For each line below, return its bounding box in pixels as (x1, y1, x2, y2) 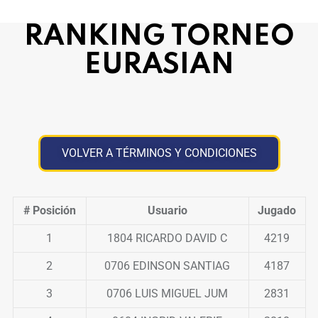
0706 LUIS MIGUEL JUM (106, 287, 228, 300)
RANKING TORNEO (23, 23, 295, 51)
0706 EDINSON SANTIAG (104, 259, 230, 273)
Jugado (258, 204, 296, 217)
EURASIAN (84, 51, 234, 79)
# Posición (23, 204, 76, 217)
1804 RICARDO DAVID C (107, 231, 227, 245)
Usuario (147, 204, 187, 217)
